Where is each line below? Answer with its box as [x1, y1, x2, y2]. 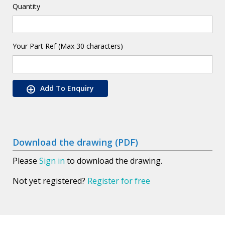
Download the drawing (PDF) [13, 136, 138, 148]
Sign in [39, 155, 65, 166]
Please [13, 155, 39, 166]
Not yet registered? [13, 175, 87, 186]
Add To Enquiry [40, 83, 94, 93]
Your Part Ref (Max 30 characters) [13, 41, 123, 51]
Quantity [13, 1, 40, 11]
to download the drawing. [65, 155, 162, 166]
